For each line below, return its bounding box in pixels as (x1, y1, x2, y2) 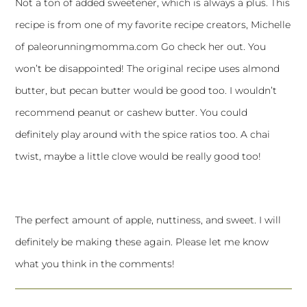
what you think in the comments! (15, 258, 175, 271)
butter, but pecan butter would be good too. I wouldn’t (15, 84, 278, 97)
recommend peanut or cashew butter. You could (15, 106, 248, 119)
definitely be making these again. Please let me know (15, 236, 269, 249)
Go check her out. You (158, 40, 267, 53)
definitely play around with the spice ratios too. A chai (15, 128, 271, 141)
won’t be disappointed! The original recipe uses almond (15, 62, 280, 75)
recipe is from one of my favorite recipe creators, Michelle (15, 19, 291, 32)
